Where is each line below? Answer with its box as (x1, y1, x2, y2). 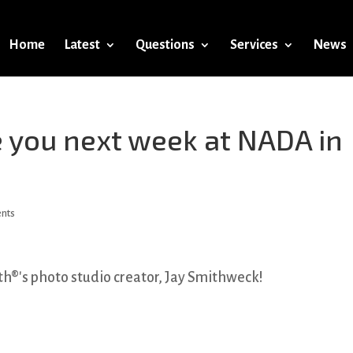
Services (230, 38, 278, 52)
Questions (136, 38, 195, 52)
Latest (65, 38, 100, 52)
